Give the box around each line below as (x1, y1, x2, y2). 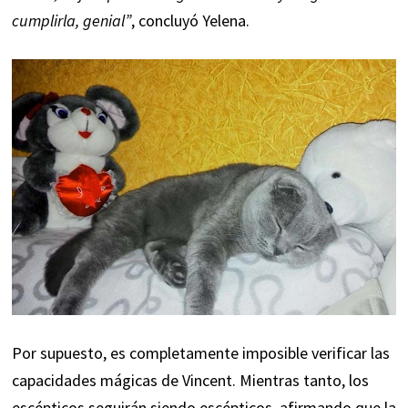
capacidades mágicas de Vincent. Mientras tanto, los (11, 370, 369, 392)
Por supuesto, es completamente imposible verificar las (11, 342, 390, 364)
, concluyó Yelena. (130, 10, 250, 32)
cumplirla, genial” (11, 10, 131, 32)
